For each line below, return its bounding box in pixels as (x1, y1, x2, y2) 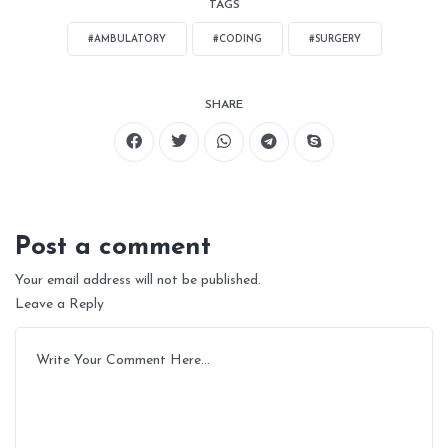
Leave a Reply (15, 297, 104, 313)
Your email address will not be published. (15, 273, 261, 289)
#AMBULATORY (87, 34, 166, 46)
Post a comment (15, 234, 211, 262)
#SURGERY (308, 34, 361, 46)
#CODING (212, 34, 262, 46)
